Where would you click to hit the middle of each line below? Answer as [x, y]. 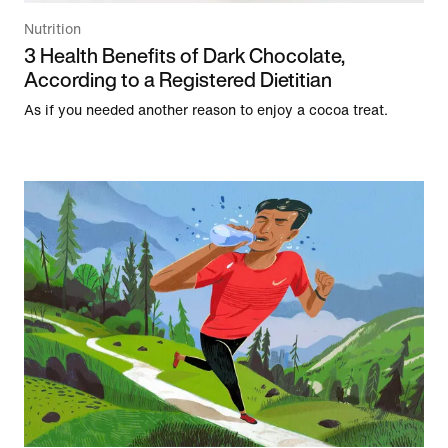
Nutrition [52, 29]
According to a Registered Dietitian [178, 79]
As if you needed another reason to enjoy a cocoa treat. [206, 110]
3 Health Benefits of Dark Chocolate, [184, 55]
